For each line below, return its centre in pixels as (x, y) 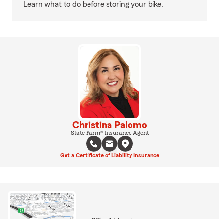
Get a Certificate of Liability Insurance (109, 155)
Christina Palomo (109, 125)
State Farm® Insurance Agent (109, 133)
